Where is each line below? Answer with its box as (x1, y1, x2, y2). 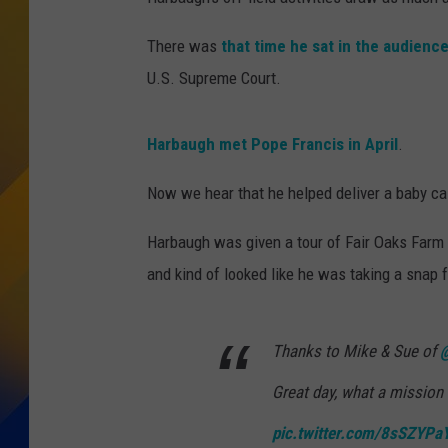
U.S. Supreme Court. (147, 68, 281, 89)
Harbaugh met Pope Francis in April (147, 134, 398, 155)
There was (147, 36, 221, 57)
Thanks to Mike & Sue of (272, 341, 440, 362)
